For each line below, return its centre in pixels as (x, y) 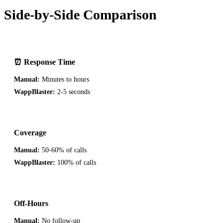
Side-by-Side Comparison (80, 14)
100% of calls (76, 162)
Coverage (30, 132)
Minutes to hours (64, 79)
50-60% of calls (63, 150)
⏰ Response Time (45, 62)
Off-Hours (31, 203)
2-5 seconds (73, 92)
